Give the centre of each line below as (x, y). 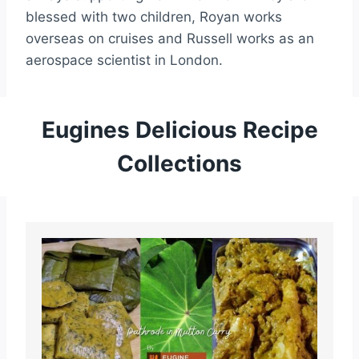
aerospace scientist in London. (124, 60)
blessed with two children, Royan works (154, 17)
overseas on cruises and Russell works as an (170, 38)
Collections (179, 163)
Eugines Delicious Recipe (179, 130)
